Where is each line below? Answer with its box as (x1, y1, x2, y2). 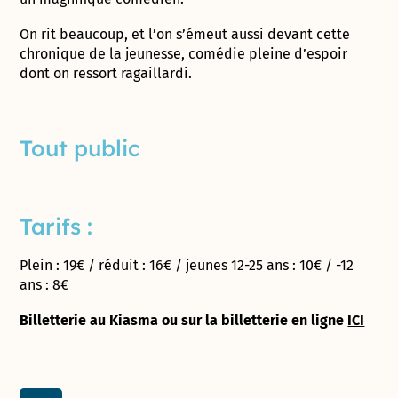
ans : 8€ (20, 275, 69, 293)
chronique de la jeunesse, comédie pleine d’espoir (20, 44, 348, 62)
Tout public (20, 133, 140, 162)
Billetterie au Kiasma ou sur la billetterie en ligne (20, 311, 348, 329)
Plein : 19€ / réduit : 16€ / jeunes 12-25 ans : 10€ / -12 (20, 256, 354, 274)
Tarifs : (20, 211, 93, 240)
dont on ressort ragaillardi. (20, 64, 193, 82)
